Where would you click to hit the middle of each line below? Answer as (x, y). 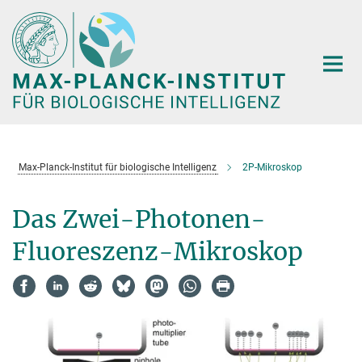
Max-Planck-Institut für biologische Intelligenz (117, 167)
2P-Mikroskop (272, 167)
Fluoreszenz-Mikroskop (158, 251)
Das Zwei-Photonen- (139, 219)
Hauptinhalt (38, 15)
